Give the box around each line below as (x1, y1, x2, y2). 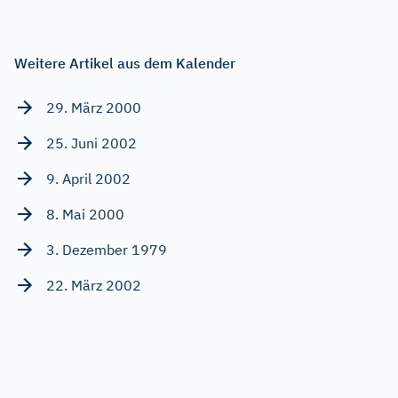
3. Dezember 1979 (46, 240, 167, 259)
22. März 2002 (46, 275, 141, 294)
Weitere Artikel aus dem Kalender (14, 53, 235, 72)
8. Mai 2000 (46, 204, 124, 223)
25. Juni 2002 (46, 133, 137, 152)
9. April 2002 (46, 169, 131, 187)
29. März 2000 (46, 98, 141, 116)
